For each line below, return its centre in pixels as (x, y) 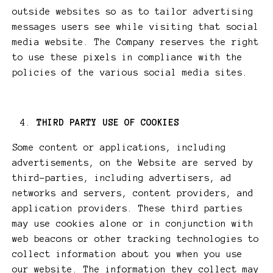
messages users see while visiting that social (136, 27)
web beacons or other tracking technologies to (136, 239)
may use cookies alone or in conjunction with (133, 224)
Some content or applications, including (119, 148)
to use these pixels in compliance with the (127, 58)
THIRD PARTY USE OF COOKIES (108, 123)
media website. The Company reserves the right (136, 42)
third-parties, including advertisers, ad (122, 178)
